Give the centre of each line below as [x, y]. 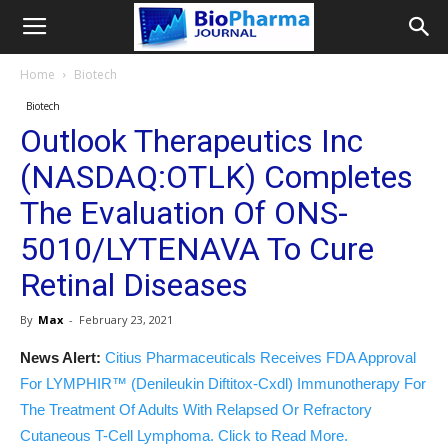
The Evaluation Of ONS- [184, 213]
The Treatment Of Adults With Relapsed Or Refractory [196, 409]
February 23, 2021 [126, 319]
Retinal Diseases [134, 285]
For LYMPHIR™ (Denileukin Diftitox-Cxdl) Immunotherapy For [223, 383]
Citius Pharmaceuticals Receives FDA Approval [260, 357]
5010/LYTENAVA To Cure [197, 249]
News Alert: [60, 357]
